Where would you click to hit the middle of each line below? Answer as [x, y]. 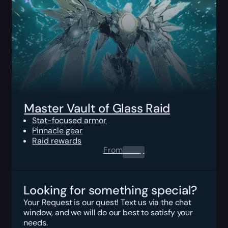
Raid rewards [57, 140]
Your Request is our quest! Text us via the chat [107, 202]
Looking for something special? [110, 190]
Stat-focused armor [69, 120]
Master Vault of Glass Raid [97, 108]
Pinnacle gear [58, 130]
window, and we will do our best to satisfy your [108, 212]
